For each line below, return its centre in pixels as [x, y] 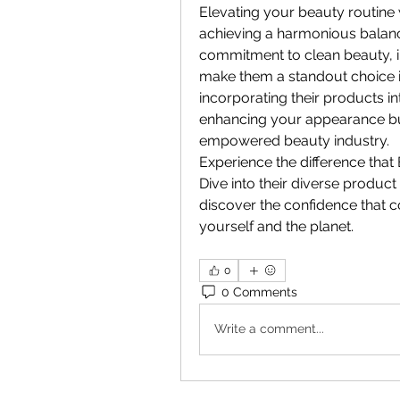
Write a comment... [269, 329]
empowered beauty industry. [294, 140]
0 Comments [259, 292]
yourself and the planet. [276, 226]
